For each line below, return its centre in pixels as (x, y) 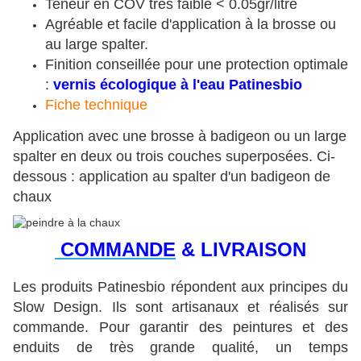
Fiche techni (84, 105)
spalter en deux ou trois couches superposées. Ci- (174, 157)
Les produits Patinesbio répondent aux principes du (180, 287)
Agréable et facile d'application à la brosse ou (191, 25)
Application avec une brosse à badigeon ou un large (180, 137)
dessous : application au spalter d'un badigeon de (172, 177)
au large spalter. (97, 45)
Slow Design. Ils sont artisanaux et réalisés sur (180, 307)
